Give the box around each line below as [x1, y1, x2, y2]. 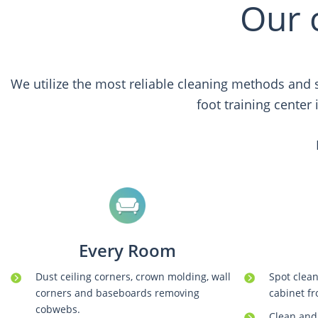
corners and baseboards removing [35, 286, 199, 300]
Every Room [78, 238, 176, 263]
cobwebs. [35, 302, 80, 317]
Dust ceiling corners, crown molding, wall [35, 270, 231, 284]
